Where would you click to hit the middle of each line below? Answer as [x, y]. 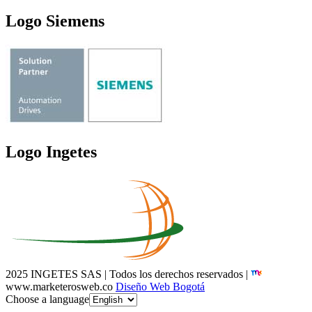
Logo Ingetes [51, 151]
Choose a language [47, 299]
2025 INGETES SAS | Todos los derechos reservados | [128, 274]
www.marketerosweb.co [61, 286]
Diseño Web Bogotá [160, 286]
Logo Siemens [55, 21]
